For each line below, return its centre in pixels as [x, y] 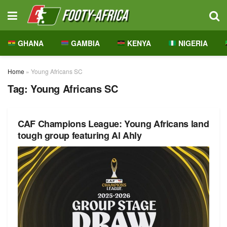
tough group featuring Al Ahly [80, 135]
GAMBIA [84, 43]
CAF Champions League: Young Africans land [113, 124]
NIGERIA [192, 43]
